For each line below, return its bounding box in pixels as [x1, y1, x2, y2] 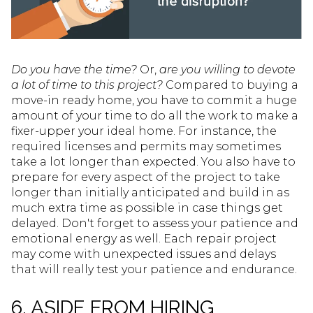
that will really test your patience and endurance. [11, 262, 297, 276]
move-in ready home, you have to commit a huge [11, 93, 297, 107]
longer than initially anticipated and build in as [11, 185, 289, 199]
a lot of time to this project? [11, 78, 163, 92]
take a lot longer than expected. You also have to [11, 154, 296, 168]
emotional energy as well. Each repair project [11, 231, 277, 245]
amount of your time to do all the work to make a [11, 108, 298, 122]
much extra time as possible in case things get [11, 201, 283, 214]
